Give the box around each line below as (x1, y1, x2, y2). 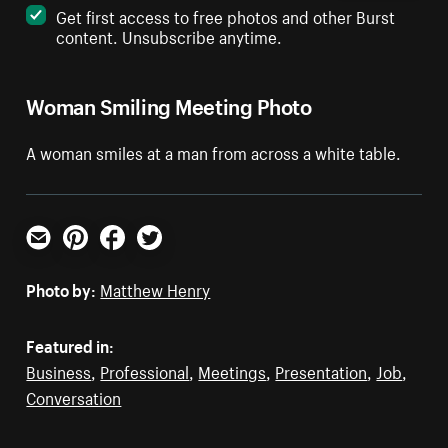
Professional (100, 357, 190, 384)
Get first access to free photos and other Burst (56, 2, 396, 29)
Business (26, 357, 92, 384)
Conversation (26, 383, 122, 410)
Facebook (99, 244, 171, 271)
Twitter (136, 244, 188, 271)
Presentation (275, 357, 368, 384)
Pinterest (62, 244, 129, 271)
